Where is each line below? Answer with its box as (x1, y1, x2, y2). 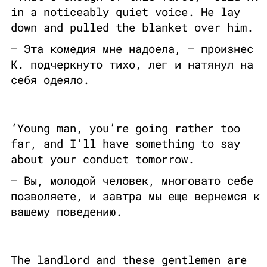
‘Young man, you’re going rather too (11, 120, 240, 136)
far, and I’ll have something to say (11, 136, 240, 151)
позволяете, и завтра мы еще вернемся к (11, 188, 260, 204)
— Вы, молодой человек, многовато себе (11, 173, 253, 188)
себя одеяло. (11, 72, 89, 88)
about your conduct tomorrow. (11, 151, 194, 167)
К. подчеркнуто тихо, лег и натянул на (11, 57, 253, 72)
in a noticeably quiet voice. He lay (11, 4, 240, 20)
